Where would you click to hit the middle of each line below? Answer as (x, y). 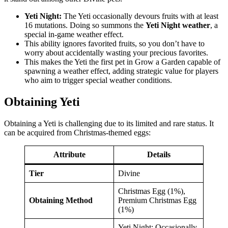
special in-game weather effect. (74, 35)
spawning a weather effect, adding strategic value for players (121, 71)
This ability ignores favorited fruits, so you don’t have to (115, 44)
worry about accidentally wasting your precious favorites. (116, 53)
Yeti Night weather (178, 25)
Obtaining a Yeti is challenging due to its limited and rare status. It (109, 124)
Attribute (69, 155)
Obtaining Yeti (42, 102)
